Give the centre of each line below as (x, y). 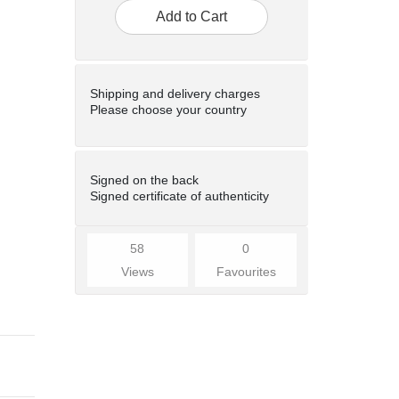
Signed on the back (144, 179)
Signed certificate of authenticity (179, 195)
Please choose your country (168, 109)
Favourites (246, 271)
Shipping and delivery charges (175, 93)
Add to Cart (192, 16)
